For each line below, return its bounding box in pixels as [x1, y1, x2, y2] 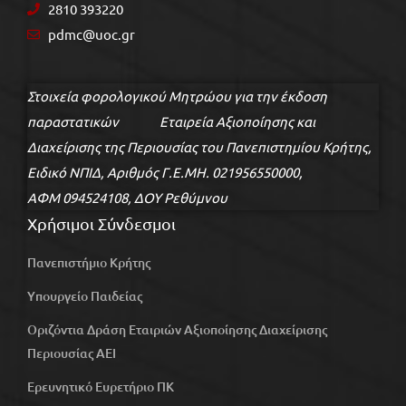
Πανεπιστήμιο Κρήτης [27, 254, 150, 272]
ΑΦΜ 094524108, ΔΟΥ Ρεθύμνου [27, 188, 227, 207]
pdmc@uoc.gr [47, 25, 135, 43]
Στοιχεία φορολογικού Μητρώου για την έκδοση [27, 87, 327, 105]
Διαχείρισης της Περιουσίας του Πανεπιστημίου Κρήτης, [27, 138, 372, 156]
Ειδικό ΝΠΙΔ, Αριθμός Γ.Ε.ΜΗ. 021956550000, [27, 163, 305, 181]
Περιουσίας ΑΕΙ [27, 344, 116, 362]
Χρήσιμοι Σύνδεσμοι [27, 214, 176, 234]
